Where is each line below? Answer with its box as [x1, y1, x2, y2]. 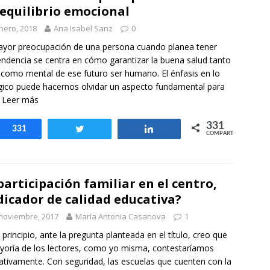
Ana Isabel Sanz [54, 23, 113, 34]
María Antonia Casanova [75, 211, 166, 222]
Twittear [92, 125, 123, 133]
